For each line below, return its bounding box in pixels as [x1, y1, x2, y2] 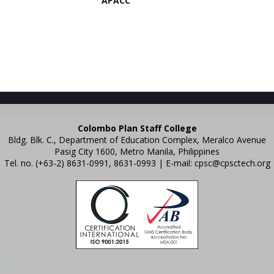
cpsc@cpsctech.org [194, 157, 270, 169]
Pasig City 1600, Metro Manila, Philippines [54, 146, 220, 157]
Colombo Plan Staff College [77, 122, 197, 134]
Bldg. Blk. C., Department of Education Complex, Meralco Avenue [8, 134, 266, 146]
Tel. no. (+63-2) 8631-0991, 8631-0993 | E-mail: [4, 157, 194, 169]
